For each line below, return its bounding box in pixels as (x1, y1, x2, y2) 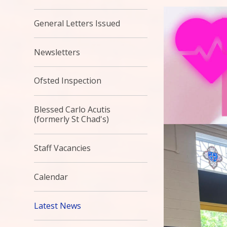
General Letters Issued (34, 17, 121, 29)
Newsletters (34, 46, 81, 58)
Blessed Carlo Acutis (34, 104, 111, 116)
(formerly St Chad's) (34, 113, 109, 125)
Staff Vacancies (34, 142, 91, 154)
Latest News (34, 200, 82, 211)
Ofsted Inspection (34, 75, 102, 87)
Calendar (34, 171, 68, 182)
